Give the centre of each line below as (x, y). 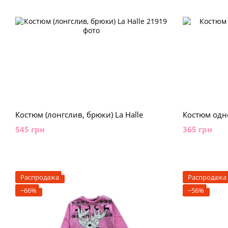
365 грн (197, 129)
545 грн (30, 129)
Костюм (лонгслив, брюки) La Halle (79, 115)
